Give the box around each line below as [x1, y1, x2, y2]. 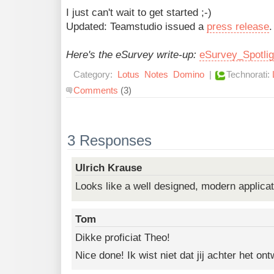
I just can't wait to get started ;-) [66, 7, 212, 19]
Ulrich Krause [75, 162, 143, 174]
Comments [73, 85, 118, 96]
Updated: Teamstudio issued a [66, 21, 207, 33]
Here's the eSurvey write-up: [66, 49, 196, 61]
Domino [173, 69, 204, 80]
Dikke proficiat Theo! [75, 231, 171, 243]
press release [207, 21, 269, 33]
